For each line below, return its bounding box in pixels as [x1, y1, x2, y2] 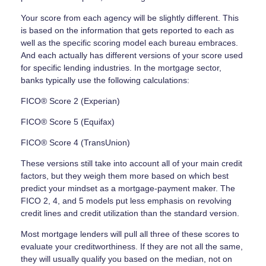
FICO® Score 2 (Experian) [21, 96, 120, 106]
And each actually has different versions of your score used [21, 50, 243, 60]
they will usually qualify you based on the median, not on [21, 254, 232, 264]
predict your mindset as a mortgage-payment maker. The [21, 183, 235, 193]
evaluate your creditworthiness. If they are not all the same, [21, 241, 243, 251]
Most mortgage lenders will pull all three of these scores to [21, 229, 239, 239]
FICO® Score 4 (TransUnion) [21, 137, 130, 147]
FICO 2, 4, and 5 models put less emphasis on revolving [21, 195, 232, 205]
